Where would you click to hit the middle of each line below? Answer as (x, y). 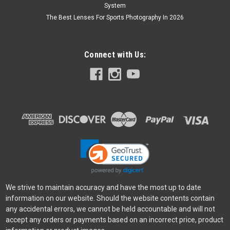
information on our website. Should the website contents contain (110, 198)
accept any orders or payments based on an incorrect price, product (114, 220)
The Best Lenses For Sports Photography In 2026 (115, 18)
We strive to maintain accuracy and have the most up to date (103, 188)
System (115, 6)
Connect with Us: (115, 55)
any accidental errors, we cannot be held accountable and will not (110, 209)
